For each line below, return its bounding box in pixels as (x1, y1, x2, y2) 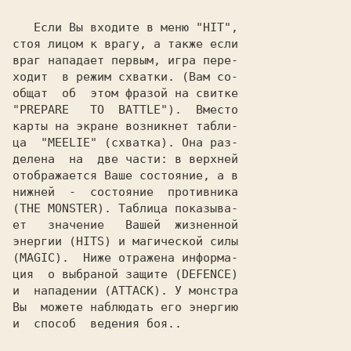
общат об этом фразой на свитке (13, 86, 238, 100)
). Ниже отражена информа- (55, 251, 238, 265)
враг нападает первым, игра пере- (13, 53, 238, 67)
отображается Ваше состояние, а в (13, 168, 238, 183)
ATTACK (111, 284, 154, 298)
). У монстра (154, 284, 238, 298)
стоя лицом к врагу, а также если (13, 37, 238, 51)
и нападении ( (13, 284, 111, 298)
